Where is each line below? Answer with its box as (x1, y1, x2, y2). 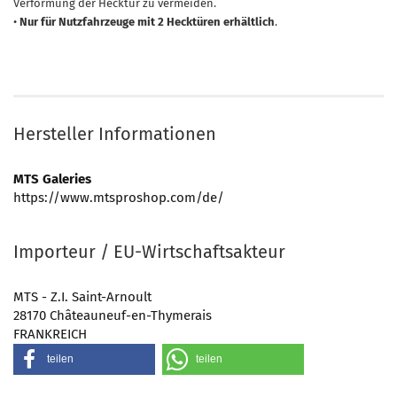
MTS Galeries (13, 171, 91, 187)
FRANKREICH (13, 326, 87, 342)
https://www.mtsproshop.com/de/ (13, 190, 224, 206)
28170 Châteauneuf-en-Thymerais (13, 307, 212, 323)
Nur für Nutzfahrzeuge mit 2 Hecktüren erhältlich (19, 15, 275, 28)
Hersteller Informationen (13, 123, 216, 144)
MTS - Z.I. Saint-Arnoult (13, 289, 152, 305)
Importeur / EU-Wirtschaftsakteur (13, 241, 285, 262)
